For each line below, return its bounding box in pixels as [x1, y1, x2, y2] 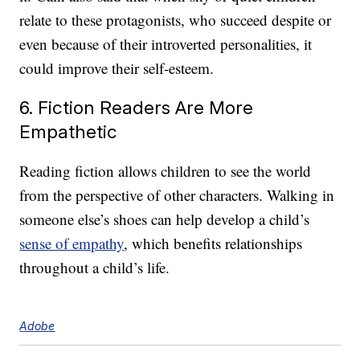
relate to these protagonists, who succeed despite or [19, 10, 332, 31]
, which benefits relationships [124, 233, 303, 254]
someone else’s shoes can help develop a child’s [19, 209, 310, 230]
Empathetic [19, 121, 118, 143]
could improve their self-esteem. [19, 58, 215, 79]
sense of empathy [19, 233, 125, 254]
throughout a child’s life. [19, 257, 170, 278]
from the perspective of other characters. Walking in [19, 185, 335, 206]
